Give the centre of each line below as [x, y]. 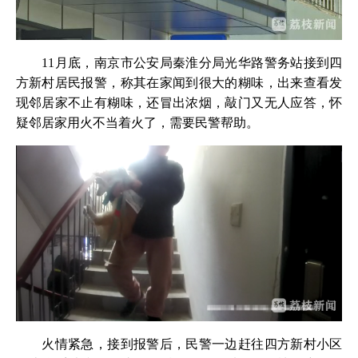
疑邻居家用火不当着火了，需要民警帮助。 [137, 123]
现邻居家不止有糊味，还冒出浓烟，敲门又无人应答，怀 [179, 103]
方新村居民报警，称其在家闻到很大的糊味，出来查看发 [179, 83]
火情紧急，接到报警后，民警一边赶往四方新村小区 [179, 344]
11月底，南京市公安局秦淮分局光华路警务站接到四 [179, 63]
